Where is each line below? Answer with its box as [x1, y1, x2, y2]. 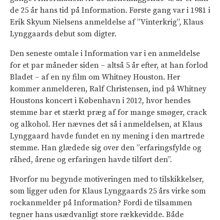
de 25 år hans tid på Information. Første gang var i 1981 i [10, 5, 210, 15]
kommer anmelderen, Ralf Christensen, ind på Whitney [10, 84, 206, 94]
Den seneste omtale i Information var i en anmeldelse [10, 49, 200, 58]
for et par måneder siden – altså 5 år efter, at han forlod [10, 60, 208, 70]
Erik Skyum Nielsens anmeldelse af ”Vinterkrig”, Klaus [10, 17, 203, 27]
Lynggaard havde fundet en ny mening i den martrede [10, 131, 204, 141]
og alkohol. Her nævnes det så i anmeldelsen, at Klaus [10, 119, 202, 129]
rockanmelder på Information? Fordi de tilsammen [10, 198, 192, 208]
